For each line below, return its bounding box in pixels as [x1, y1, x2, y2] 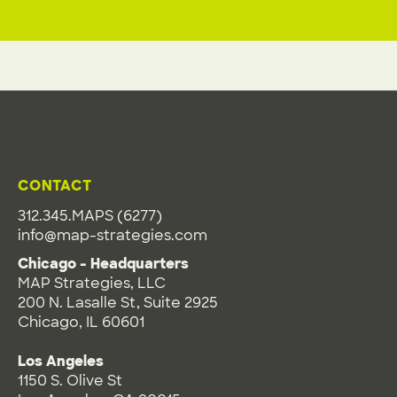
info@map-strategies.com [18, 226, 207, 245]
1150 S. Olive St [18, 371, 122, 390]
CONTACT [18, 176, 92, 195]
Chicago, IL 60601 [18, 313, 144, 331]
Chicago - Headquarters [18, 254, 189, 273]
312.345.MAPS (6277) [18, 206, 162, 225]
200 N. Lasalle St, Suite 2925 [18, 293, 218, 312]
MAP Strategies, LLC [18, 274, 166, 292]
